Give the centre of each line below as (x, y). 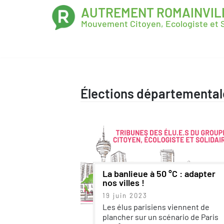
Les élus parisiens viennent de (156, 207)
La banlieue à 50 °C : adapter (159, 173)
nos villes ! (123, 182)
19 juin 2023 (125, 195)
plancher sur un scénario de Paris (160, 217)
